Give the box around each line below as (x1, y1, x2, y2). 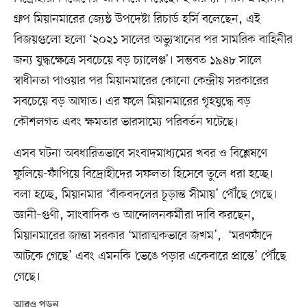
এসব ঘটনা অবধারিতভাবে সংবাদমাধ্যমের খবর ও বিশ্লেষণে (13, 145, 267, 162)
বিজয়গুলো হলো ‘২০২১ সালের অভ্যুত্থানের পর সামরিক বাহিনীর (13, 32, 293, 49)
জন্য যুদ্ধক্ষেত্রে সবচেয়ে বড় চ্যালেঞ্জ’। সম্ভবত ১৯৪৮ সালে (13, 52, 262, 69)
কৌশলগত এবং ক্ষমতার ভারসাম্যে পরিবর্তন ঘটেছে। (13, 114, 238, 131)
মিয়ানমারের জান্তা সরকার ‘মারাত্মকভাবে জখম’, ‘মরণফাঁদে (13, 228, 273, 245)
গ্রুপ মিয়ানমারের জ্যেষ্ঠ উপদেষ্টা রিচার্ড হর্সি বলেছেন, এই (13, 11, 260, 28)
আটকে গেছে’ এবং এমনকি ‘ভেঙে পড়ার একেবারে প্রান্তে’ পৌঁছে (13, 248, 286, 265)
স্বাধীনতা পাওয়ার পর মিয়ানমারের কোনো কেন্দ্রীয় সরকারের (13, 73, 269, 90)
